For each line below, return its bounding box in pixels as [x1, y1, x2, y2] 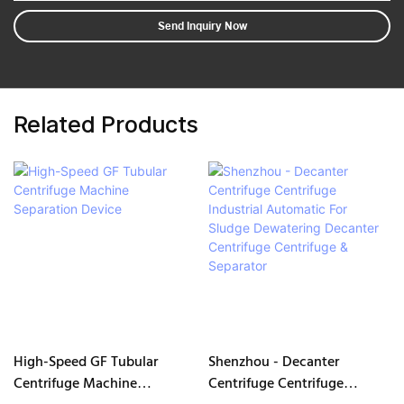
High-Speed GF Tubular [14, 350, 158, 374]
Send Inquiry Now [157, 19, 247, 33]
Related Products [14, 110, 198, 139]
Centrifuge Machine [14, 372, 137, 396]
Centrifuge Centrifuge [207, 372, 344, 396]
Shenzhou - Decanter [207, 350, 339, 374]
